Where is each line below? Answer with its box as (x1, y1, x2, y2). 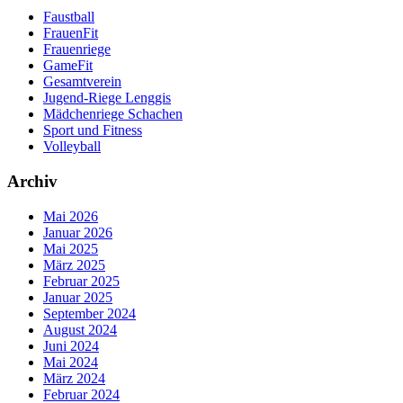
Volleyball (43, 139, 101, 155)
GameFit (43, 58, 93, 74)
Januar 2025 (43, 289, 112, 305)
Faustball (43, 9, 94, 25)
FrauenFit (43, 25, 98, 41)
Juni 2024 (43, 337, 99, 354)
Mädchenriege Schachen (43, 106, 183, 122)
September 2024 (43, 305, 136, 321)
